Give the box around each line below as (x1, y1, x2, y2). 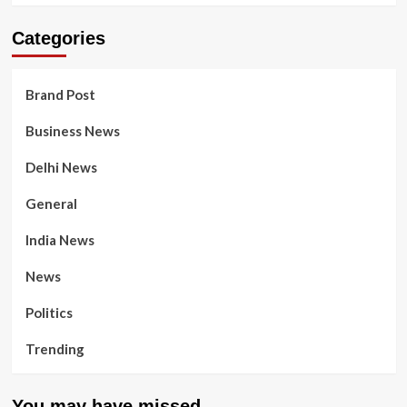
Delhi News (25, 159, 97, 175)
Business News (25, 123, 120, 139)
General (25, 195, 77, 212)
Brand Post (25, 86, 95, 103)
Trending (25, 341, 84, 357)
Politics (25, 304, 73, 321)
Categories (11, 28, 105, 48)
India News (25, 232, 94, 248)
